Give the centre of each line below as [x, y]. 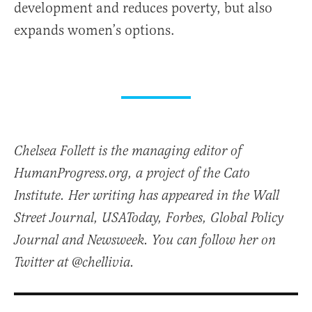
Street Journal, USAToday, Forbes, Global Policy [149, 219]
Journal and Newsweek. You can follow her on [145, 241]
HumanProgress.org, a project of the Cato [132, 174]
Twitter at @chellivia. [74, 263]
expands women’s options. [94, 31]
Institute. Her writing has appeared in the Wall [147, 196]
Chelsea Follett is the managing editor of [128, 152]
